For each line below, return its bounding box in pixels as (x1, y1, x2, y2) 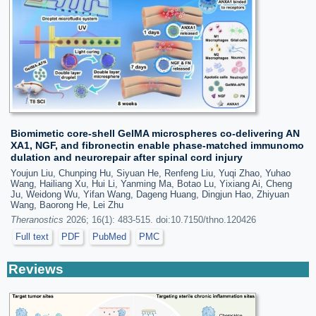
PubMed (92, 231, 126, 242)
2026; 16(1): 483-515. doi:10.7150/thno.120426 (63, 214, 256, 225)
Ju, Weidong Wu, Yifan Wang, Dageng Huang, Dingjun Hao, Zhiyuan (11, 188, 289, 200)
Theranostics (11, 214, 63, 225)
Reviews (8, 261, 63, 276)
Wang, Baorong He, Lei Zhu (11, 199, 123, 210)
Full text (16, 231, 49, 242)
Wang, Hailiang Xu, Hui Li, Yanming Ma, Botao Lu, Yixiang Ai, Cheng (11, 178, 292, 189)
